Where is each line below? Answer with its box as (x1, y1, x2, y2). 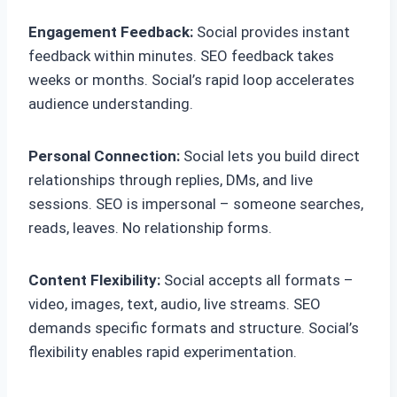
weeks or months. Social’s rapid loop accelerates (28, 71, 354, 90)
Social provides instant (193, 23, 350, 42)
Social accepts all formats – (160, 271, 354, 290)
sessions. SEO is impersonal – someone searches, (28, 195, 363, 214)
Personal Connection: (28, 147, 180, 166)
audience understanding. (28, 95, 193, 113)
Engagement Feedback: (28, 23, 193, 42)
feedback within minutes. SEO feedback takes (28, 47, 334, 66)
